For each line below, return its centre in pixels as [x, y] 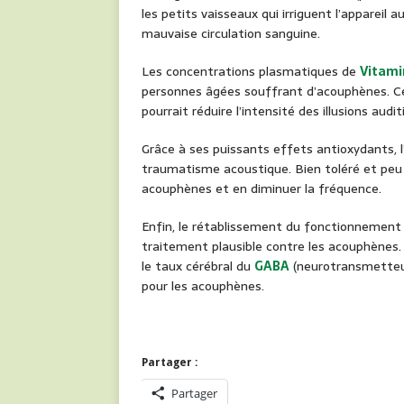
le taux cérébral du [198, 266]
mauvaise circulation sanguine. [231, 34]
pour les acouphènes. [203, 286]
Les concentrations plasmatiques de [251, 72]
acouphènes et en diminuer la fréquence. [262, 189]
